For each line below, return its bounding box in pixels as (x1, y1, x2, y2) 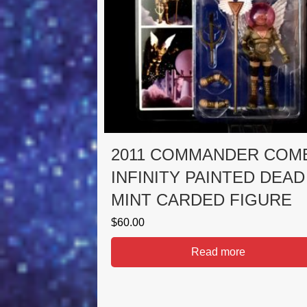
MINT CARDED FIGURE (111, 191, 292, 210)
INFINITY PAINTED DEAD (111, 168, 305, 187)
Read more (191, 246, 245, 258)
